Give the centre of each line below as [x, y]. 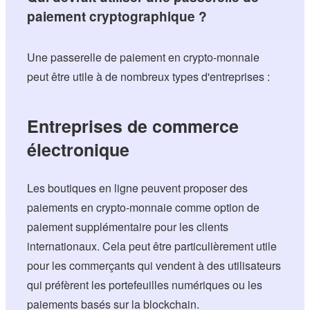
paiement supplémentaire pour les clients [128, 227]
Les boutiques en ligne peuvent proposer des [138, 188]
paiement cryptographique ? [117, 16]
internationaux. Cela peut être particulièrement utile [152, 246]
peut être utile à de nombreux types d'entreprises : [149, 77]
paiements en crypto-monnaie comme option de [144, 208]
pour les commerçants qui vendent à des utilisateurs [154, 266]
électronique [79, 150]
